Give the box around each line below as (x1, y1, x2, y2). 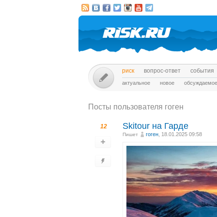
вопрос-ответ (144, 67, 181, 74)
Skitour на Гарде (123, 121, 188, 131)
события (190, 67, 214, 74)
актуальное (122, 80, 150, 86)
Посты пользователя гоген (88, 103, 184, 111)
